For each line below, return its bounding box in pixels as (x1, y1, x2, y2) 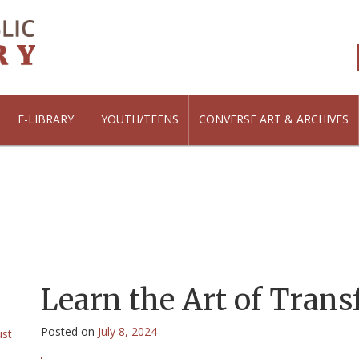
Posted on (41, 324, 98, 339)
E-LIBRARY (17, 111, 74, 127)
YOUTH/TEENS (101, 111, 179, 127)
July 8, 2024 (98, 324, 157, 339)
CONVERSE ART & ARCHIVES (199, 111, 349, 127)
